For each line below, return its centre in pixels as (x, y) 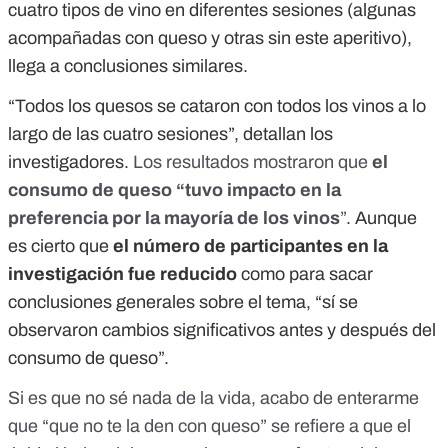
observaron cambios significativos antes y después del (222, 330)
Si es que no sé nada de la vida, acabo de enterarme (213, 398)
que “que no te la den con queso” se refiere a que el (209, 426)
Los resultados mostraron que (252, 162)
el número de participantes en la (250, 246)
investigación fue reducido (122, 274)
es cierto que (60, 246)
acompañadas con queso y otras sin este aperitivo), (210, 38)
